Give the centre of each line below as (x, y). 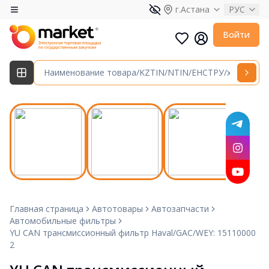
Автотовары (117, 208)
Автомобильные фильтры (63, 220)
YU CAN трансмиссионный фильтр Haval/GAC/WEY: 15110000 (133, 232)
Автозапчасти (180, 208)
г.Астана (192, 9)
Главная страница (47, 208)
